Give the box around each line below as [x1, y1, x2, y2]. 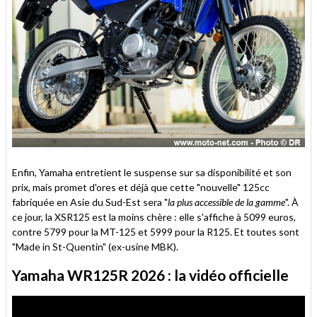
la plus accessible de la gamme [168, 195, 285, 208]
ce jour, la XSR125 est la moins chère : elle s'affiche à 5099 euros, [12, 210, 296, 223]
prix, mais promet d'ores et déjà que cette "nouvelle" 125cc [12, 180, 270, 193]
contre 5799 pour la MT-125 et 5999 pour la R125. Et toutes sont [12, 225, 299, 238]
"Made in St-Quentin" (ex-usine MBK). [12, 240, 178, 253]
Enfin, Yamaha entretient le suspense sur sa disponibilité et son [12, 166, 292, 178]
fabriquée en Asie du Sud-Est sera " [12, 195, 168, 208]
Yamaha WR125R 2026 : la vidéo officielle [12, 265, 289, 284]
